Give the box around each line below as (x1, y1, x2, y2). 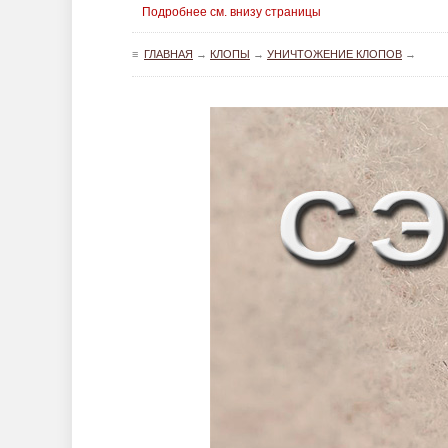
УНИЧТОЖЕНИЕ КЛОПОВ (267, 48, 402, 60)
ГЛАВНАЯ (144, 48, 193, 60)
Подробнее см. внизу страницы (142, 5, 321, 19)
